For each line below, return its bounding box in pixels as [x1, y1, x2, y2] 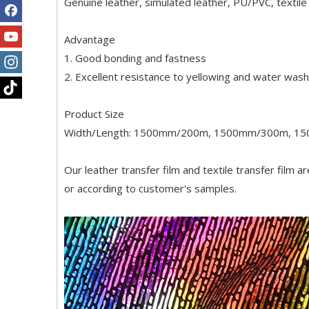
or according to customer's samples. [64, 181, 237, 195]
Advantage [64, 32, 115, 46]
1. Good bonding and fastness [64, 51, 206, 65]
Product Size [64, 107, 124, 121]
